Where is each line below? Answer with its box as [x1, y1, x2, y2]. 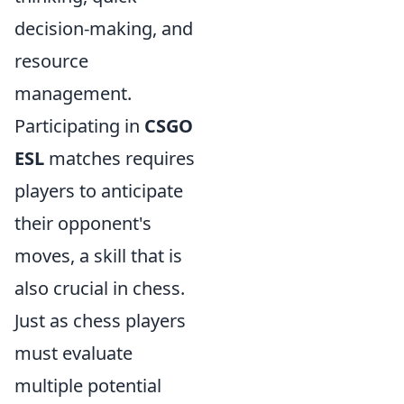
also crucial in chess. [14, 276, 185, 301]
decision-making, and [14, 16, 193, 41]
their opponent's [14, 211, 151, 236]
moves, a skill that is [14, 243, 182, 269]
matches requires [44, 146, 195, 171]
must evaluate [14, 341, 133, 366]
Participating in [14, 114, 144, 139]
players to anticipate [14, 179, 183, 204]
